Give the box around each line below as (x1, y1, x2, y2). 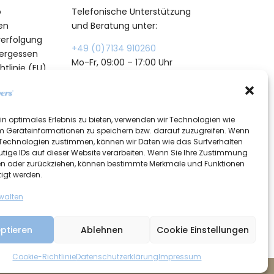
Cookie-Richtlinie (12, 251, 76, 262)
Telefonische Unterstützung (71, 5, 191, 18)
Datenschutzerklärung (76, 251, 159, 262)
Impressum (158, 251, 202, 262)
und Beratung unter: (71, 19, 157, 32)
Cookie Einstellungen (156, 223, 249, 236)
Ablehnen (81, 223, 124, 236)
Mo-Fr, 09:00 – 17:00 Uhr (71, 56, 172, 68)
